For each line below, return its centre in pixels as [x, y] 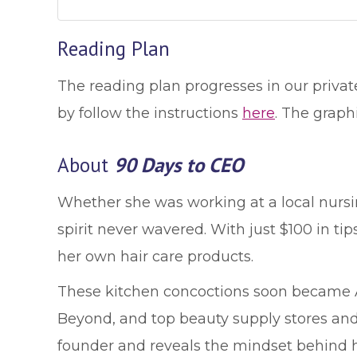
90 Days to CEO [179, 165]
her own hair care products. [155, 257]
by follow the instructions [150, 113]
